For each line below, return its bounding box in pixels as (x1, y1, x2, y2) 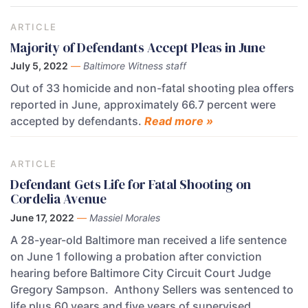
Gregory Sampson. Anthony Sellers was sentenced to (10, 283, 294, 297)
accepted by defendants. (10, 114, 144, 129)
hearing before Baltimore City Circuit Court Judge (10, 266, 271, 280)
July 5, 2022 (10, 60, 68, 72)
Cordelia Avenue (10, 190, 107, 208)
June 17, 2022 (10, 212, 74, 224)
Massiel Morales (89, 212, 160, 224)
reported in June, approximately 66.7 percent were (10, 98, 276, 112)
